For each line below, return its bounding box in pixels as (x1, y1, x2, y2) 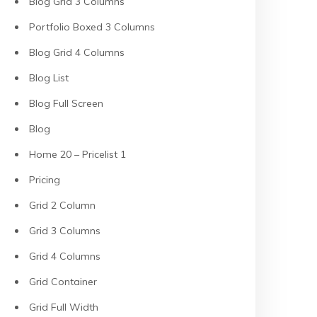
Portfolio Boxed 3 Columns (29, 21, 155, 33)
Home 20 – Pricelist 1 (29, 148, 126, 161)
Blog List (29, 71, 69, 84)
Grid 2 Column (29, 199, 96, 212)
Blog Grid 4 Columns (29, 46, 125, 59)
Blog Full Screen (29, 97, 103, 110)
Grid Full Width (29, 301, 98, 313)
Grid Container (29, 275, 97, 288)
